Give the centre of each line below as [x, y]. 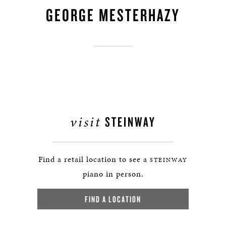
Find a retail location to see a [94, 159]
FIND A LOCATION [113, 199]
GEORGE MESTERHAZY [113, 15]
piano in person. [113, 174]
